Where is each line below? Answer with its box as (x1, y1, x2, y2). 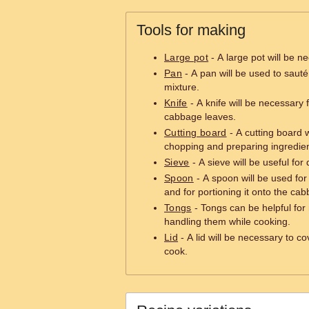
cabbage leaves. (164, 111, 236, 122)
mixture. (164, 81, 199, 92)
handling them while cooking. (164, 216, 290, 227)
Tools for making (137, 21, 246, 39)
